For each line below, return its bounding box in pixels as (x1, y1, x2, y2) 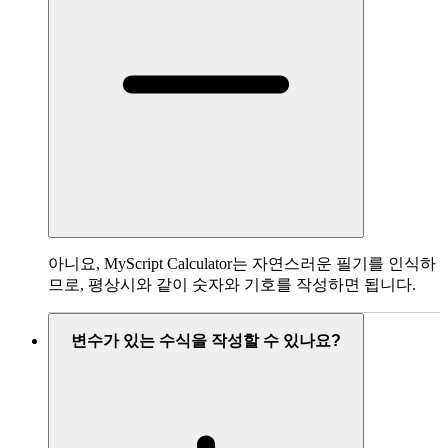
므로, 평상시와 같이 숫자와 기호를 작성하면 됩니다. (48, 275, 416, 293)
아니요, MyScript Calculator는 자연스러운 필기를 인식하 (48, 254, 436, 272)
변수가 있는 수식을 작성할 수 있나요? (71, 332, 341, 350)
